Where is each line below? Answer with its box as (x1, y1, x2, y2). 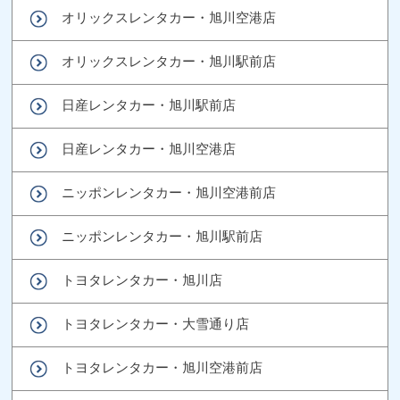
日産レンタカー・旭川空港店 (62, 140, 237, 156)
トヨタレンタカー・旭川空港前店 (62, 359, 263, 375)
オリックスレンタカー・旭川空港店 (62, 9, 277, 25)
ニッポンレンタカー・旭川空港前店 (62, 184, 277, 200)
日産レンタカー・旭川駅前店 (62, 96, 237, 112)
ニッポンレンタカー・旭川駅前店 (62, 228, 263, 244)
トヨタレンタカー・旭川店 (62, 271, 223, 287)
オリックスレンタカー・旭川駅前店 (62, 53, 277, 69)
